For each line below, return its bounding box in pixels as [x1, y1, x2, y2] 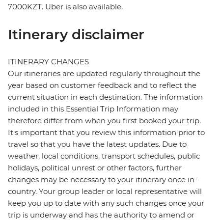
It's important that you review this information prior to [8, 128, 205, 137]
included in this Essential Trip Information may [8, 104, 178, 114]
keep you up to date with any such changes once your [8, 198, 204, 208]
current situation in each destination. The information [8, 92, 203, 102]
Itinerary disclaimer [8, 26, 144, 43]
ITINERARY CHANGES [8, 57, 89, 67]
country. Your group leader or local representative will [8, 187, 202, 196]
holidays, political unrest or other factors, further [8, 163, 182, 173]
